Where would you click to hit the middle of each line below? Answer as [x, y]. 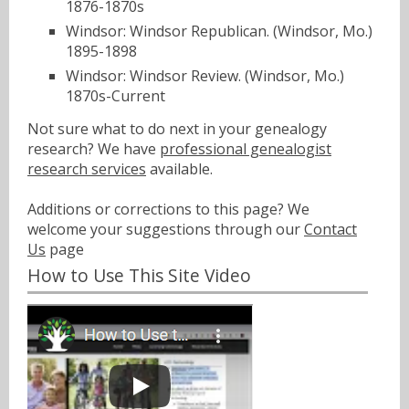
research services [87, 169]
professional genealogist [246, 149]
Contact [330, 230]
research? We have [94, 149]
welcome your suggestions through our [166, 230]
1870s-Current [115, 95]
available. [179, 169]
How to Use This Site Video [139, 276]
